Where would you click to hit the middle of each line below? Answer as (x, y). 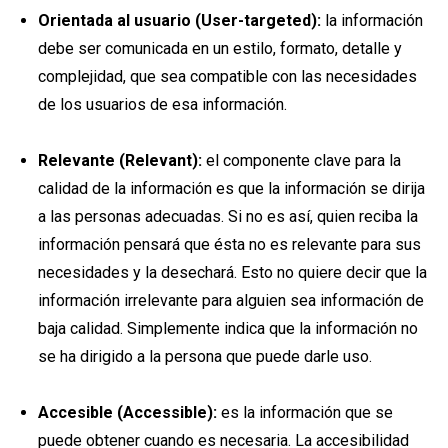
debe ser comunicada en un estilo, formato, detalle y (219, 48)
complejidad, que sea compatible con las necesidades (227, 76)
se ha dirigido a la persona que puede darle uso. (204, 356)
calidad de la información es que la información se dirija (231, 188)
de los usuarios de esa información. (162, 104)
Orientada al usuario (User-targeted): (179, 20)
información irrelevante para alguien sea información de (230, 300)
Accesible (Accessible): (129, 412)
